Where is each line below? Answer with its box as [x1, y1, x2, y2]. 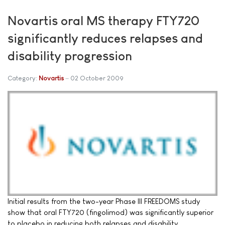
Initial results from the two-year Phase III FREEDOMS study [8, 197, 200, 206]
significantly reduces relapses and [8, 31, 203, 46]
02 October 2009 [70, 74, 124, 82]
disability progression [8, 49, 132, 63]
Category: [8, 74, 39, 82]
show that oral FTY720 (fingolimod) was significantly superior [8, 208, 213, 217]
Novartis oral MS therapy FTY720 [8, 14, 199, 28]
